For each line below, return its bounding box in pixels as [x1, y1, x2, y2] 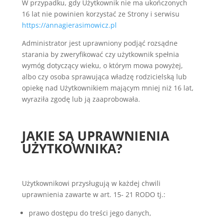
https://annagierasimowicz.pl [21, 20, 117, 30]
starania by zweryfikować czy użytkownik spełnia [21, 50, 179, 59]
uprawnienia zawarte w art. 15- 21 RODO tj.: [21, 190, 167, 199]
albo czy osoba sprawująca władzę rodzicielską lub [21, 72, 187, 81]
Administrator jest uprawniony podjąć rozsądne [21, 38, 178, 48]
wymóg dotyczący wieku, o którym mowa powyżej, [21, 61, 183, 70]
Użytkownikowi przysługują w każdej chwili [21, 179, 161, 188]
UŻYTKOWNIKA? [21, 140, 122, 157]
